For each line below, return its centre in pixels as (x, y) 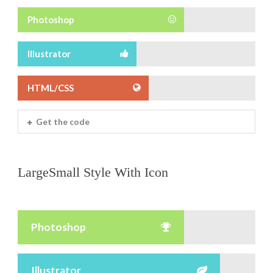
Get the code (63, 121)
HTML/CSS (51, 87)
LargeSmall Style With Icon (93, 172)
